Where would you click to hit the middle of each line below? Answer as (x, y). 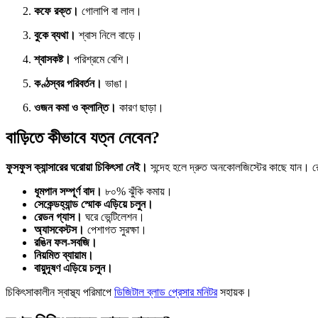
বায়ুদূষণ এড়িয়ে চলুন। (73, 268)
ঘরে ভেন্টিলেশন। (114, 217)
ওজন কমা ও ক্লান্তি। (75, 107)
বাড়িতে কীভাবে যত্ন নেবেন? (83, 137)
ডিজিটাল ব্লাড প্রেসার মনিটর (166, 292)
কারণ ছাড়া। (140, 107)
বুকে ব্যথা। (55, 35)
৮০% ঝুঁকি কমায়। (137, 192)
